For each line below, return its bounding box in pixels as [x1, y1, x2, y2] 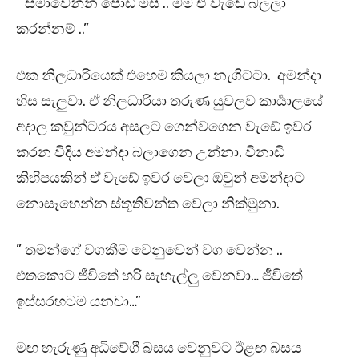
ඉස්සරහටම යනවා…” [16, 292, 141, 311]
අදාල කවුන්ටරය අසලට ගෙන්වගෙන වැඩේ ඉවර [16, 118, 312, 136]
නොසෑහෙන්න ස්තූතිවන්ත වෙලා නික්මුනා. [16, 195, 280, 213]
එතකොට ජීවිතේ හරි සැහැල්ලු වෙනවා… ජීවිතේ [16, 267, 303, 285]
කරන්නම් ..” [16, 20, 89, 38]
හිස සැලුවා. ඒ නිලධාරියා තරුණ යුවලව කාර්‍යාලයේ [16, 92, 323, 111]
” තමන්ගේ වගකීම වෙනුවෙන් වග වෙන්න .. [16, 241, 283, 260]
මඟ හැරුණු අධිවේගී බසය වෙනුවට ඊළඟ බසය [16, 339, 301, 357]
